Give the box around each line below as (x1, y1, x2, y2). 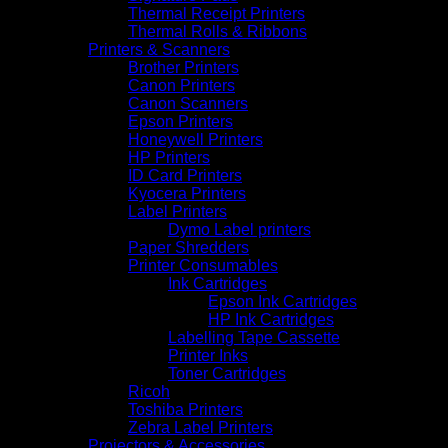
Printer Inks (168, 346, 248, 364)
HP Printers (128, 148, 210, 166)
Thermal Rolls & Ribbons (128, 22, 307, 40)
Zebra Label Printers (128, 418, 273, 436)
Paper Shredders (128, 238, 249, 256)
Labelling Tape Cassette (168, 328, 340, 346)
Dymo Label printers (168, 220, 311, 238)
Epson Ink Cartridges (208, 292, 357, 310)
